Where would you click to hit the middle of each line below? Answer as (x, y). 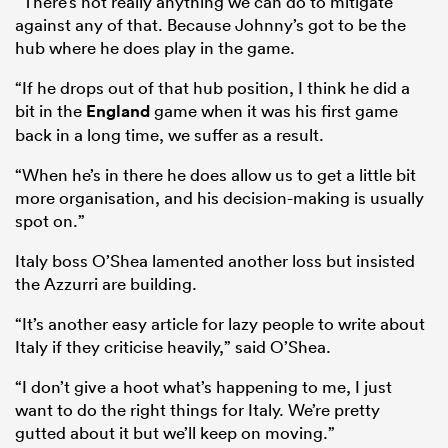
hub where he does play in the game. (155, 47)
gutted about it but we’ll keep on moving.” (175, 432)
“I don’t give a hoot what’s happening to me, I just (203, 386)
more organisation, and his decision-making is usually (219, 197)
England (118, 110)
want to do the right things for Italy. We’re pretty (197, 409)
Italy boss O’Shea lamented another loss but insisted (215, 260)
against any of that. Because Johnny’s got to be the (210, 24)
